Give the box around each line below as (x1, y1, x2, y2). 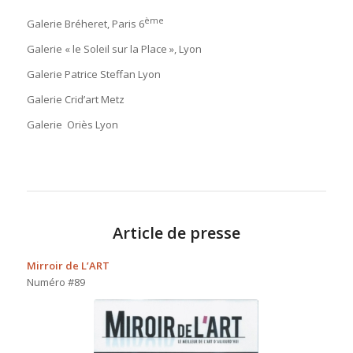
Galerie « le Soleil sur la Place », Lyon (26, 42, 202, 57)
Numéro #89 (26, 275, 85, 290)
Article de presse (112, 222, 240, 244)
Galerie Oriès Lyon (26, 117, 118, 132)
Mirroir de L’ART (26, 258, 110, 273)
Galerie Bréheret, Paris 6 (26, 16, 144, 31)
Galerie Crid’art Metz (26, 92, 124, 107)
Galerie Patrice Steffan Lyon (26, 67, 161, 82)
